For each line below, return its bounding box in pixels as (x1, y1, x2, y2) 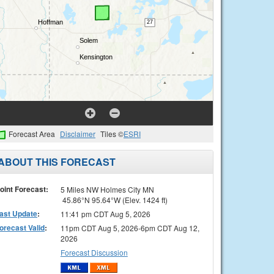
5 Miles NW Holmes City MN (60, 183, 154, 194)
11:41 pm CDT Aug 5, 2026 (60, 208, 150, 219)
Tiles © (100, 128, 124, 139)
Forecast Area (9, 128, 55, 139)
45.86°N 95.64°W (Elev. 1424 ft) (60, 194, 168, 205)
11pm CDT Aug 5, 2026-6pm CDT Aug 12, (60, 222, 199, 233)
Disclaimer (60, 128, 95, 139)
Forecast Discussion (60, 246, 128, 257)
